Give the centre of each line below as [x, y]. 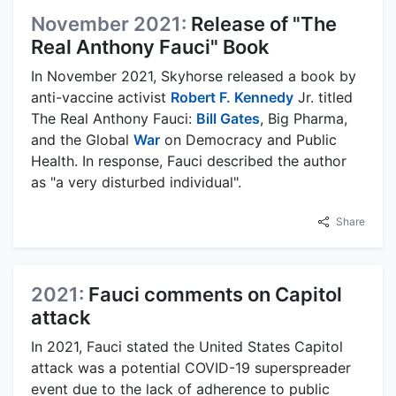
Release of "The [264, 23]
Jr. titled [323, 97]
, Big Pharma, [304, 118]
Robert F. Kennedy [232, 97]
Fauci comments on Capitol [215, 294]
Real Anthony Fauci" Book [150, 46]
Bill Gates [228, 118]
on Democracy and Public [248, 139]
